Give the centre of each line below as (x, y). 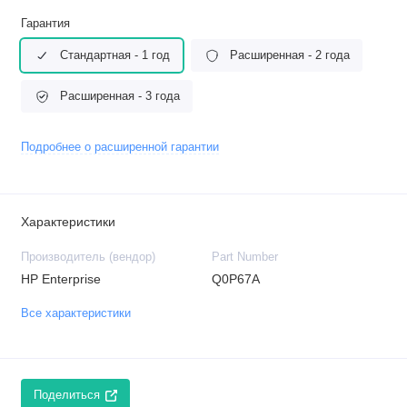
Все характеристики (75, 314)
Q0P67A (235, 279)
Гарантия (45, 24)
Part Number (244, 257)
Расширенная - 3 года (120, 96)
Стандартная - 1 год (115, 55)
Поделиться (67, 395)
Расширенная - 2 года (290, 55)
